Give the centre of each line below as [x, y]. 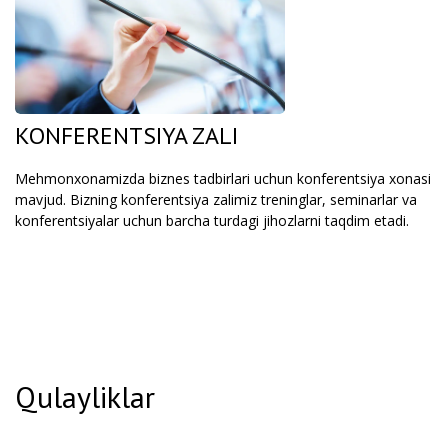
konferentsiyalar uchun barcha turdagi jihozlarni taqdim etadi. [212, 220]
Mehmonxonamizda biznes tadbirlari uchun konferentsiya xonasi [223, 178]
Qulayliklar [85, 396]
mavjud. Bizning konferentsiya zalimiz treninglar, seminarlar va [216, 199]
